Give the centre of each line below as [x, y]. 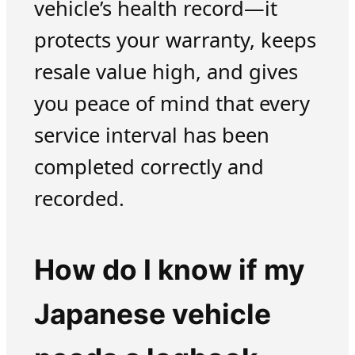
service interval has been [151, 136]
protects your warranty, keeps [175, 40]
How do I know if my [169, 270]
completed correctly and [149, 167]
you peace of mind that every [172, 104]
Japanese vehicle [152, 315]
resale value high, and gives [166, 72]
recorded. [79, 199]
